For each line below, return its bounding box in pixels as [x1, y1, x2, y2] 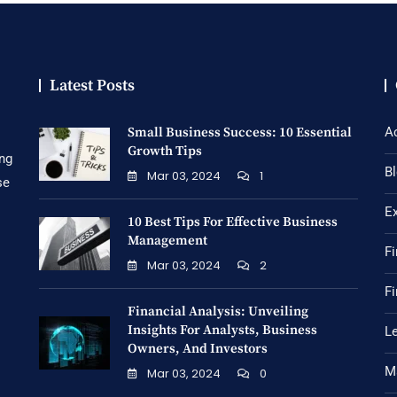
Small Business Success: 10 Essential [128, 124, 352, 142]
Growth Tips [128, 143, 202, 160]
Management [128, 232, 207, 250]
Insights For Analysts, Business [128, 322, 317, 339]
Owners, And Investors [128, 340, 268, 358]
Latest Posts [50, 75, 135, 97]
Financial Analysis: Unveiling [128, 303, 308, 321]
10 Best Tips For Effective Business [128, 214, 338, 231]
